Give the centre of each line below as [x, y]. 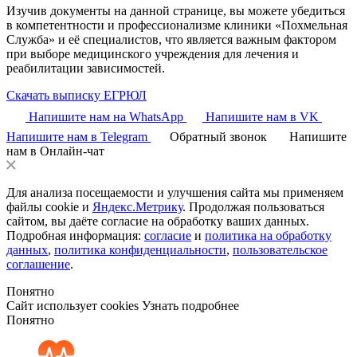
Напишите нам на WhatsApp [106, 116]
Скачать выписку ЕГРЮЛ [76, 95]
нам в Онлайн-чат [55, 151]
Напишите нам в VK [262, 116]
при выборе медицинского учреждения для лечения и [153, 53]
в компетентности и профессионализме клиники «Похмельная [177, 25]
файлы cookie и [49, 206]
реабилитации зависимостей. [86, 68]
